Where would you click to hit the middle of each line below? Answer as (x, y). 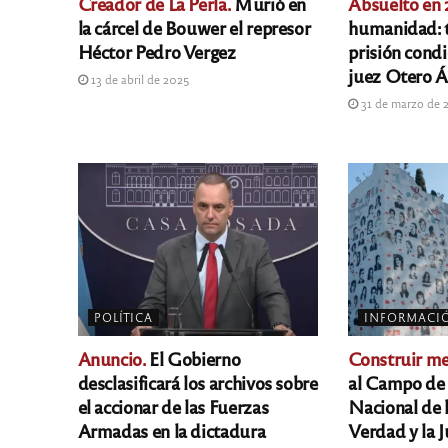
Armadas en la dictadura (171, 429)
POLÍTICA (123, 316)
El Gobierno (193, 357)
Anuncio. (111, 357)
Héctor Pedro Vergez (156, 51)
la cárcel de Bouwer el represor (194, 27)
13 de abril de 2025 (138, 79)
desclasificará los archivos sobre (197, 381)
